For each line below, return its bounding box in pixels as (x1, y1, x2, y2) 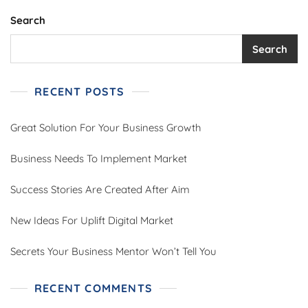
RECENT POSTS (34, 85, 125, 99)
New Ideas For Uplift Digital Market (10, 214, 173, 228)
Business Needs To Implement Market (10, 152, 187, 166)
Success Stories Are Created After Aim (10, 183, 190, 197)
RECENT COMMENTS (34, 281, 153, 296)
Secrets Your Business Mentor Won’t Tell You (10, 245, 217, 258)
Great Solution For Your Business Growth (10, 121, 201, 135)
